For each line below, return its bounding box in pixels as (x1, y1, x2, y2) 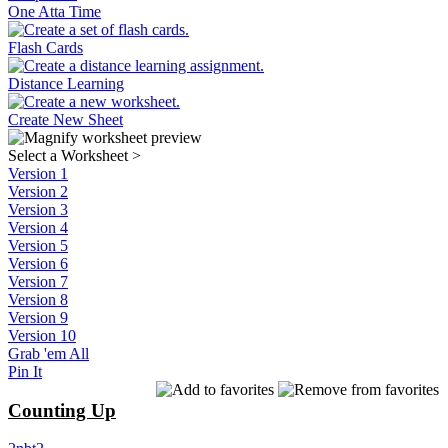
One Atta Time (8, 2, 101, 20)
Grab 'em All (8, 344, 89, 362)
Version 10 (8, 326, 76, 344)
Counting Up (8, 399, 116, 421)
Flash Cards (8, 38, 83, 56)
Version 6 (8, 254, 68, 272)
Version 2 (8, 182, 68, 200)
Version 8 (8, 290, 68, 308)
